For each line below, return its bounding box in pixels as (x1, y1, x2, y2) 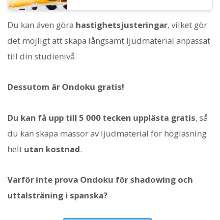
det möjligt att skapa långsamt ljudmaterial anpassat (7, 35, 210, 47)
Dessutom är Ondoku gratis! (7, 81, 124, 93)
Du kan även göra (7, 19, 76, 31)
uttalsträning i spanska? (7, 189, 108, 201)
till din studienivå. (7, 51, 77, 62)
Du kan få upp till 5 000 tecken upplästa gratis (7, 111, 195, 123)
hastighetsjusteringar (76, 19, 167, 31)
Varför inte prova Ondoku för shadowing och (7, 173, 193, 185)
